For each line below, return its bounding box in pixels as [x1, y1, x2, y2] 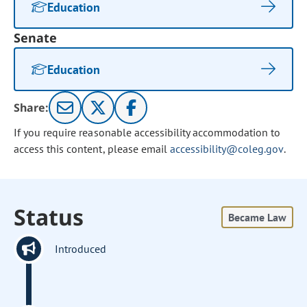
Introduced [55, 242, 107, 256]
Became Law [228, 210, 286, 224]
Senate [14, 29, 58, 46]
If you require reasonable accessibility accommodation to [14, 125, 281, 139]
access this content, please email [14, 142, 170, 156]
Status [14, 202, 84, 232]
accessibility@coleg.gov [169, 142, 284, 156]
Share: [14, 100, 49, 115]
